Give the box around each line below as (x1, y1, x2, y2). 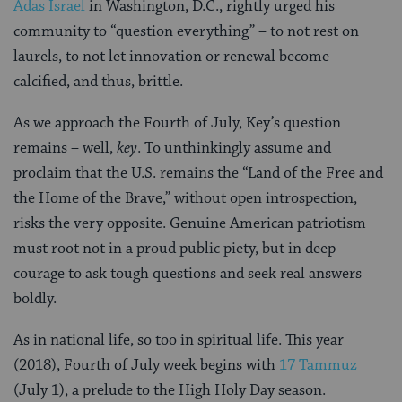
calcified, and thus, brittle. (13, 71, 183, 92)
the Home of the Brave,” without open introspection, (13, 188, 357, 208)
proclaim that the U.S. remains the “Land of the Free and (13, 162, 383, 183)
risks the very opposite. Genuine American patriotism (13, 213, 366, 233)
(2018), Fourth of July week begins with (13, 354, 279, 375)
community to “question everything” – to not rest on (13, 21, 359, 41)
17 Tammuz (279, 354, 357, 375)
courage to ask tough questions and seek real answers (13, 263, 362, 284)
